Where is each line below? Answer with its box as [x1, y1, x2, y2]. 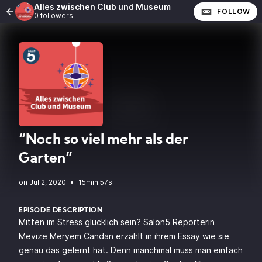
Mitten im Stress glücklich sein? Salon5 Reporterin [19, 217, 215, 227]
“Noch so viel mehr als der [19, 133, 188, 147]
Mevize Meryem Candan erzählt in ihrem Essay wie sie [19, 231, 229, 241]
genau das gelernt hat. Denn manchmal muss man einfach [19, 245, 243, 255]
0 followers [34, 11, 73, 20]
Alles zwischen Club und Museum [34, 2, 171, 12]
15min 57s [78, 178, 112, 187]
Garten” [19, 152, 73, 166]
